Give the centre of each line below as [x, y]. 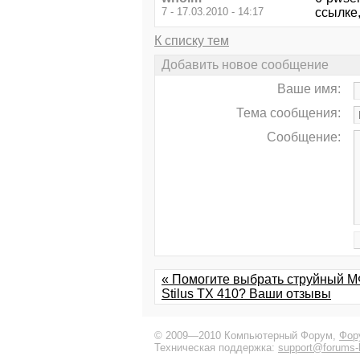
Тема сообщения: [288, 113]
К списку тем [192, 40]
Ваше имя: [309, 89]
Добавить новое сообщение [245, 64]
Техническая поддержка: [216, 348]
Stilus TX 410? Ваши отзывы [246, 294]
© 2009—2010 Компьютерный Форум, [247, 336]
